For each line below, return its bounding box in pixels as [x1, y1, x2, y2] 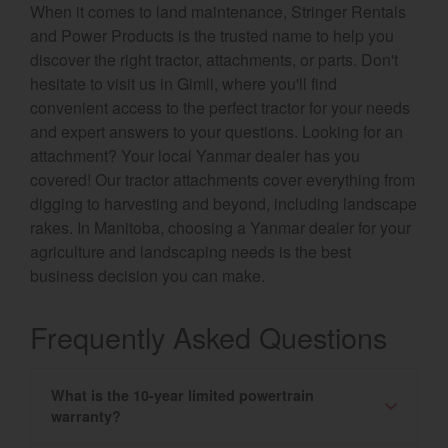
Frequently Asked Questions [30, 315, 387, 357]
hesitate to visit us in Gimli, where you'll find [30, 71, 337, 95]
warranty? [51, 406, 121, 427]
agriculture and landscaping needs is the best [30, 239, 351, 263]
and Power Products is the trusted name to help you [30, 23, 394, 47]
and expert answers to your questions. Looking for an [30, 119, 403, 143]
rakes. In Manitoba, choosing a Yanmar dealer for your [30, 215, 411, 239]
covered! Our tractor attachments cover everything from [30, 167, 415, 191]
